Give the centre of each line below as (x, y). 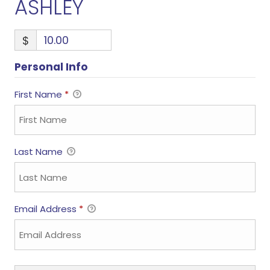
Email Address (46, 209)
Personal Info (51, 67)
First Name (39, 94)
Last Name (39, 152)
